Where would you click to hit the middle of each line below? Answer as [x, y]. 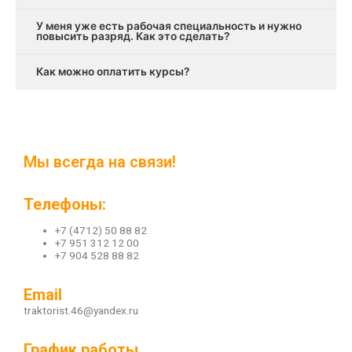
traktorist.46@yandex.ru [81, 311]
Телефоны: [65, 204]
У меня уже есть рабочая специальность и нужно [169, 26]
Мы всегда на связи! [100, 161]
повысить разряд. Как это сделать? [133, 36]
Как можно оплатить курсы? [113, 71]
